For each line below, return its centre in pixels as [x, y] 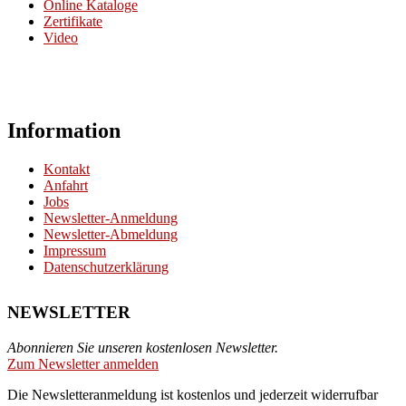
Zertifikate [73, 22]
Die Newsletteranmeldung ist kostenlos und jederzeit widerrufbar [193, 394]
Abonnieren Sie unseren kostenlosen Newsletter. [143, 347]
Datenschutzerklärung [106, 267]
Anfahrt [66, 185]
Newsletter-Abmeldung [111, 234]
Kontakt [67, 169]
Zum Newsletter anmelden [83, 363]
